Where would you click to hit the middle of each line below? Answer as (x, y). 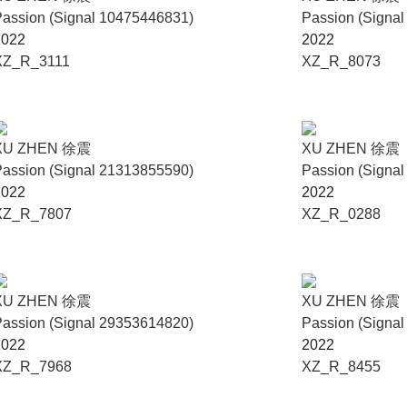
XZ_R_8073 (341, 61)
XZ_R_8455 (341, 367)
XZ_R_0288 (341, 214)
